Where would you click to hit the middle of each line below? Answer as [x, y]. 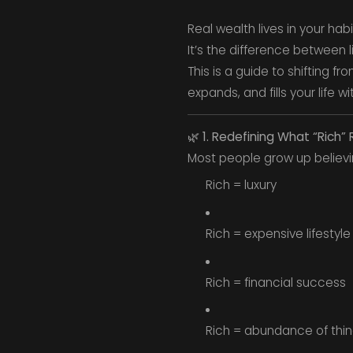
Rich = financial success [275, 282]
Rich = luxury [241, 185]
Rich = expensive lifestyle [278, 233]
